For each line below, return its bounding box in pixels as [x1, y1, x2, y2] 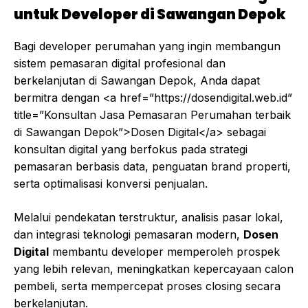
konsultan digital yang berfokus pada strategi [14, 142, 247, 157]
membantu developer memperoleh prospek [49, 245, 280, 259]
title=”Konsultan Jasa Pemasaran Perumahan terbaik [14, 108, 291, 122]
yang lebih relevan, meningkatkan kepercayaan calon [14, 262, 294, 276]
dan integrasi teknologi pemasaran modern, [14, 228, 243, 242]
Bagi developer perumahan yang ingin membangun [14, 39, 280, 54]
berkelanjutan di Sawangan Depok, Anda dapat [14, 74, 260, 88]
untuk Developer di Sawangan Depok [14, 5, 286, 25]
